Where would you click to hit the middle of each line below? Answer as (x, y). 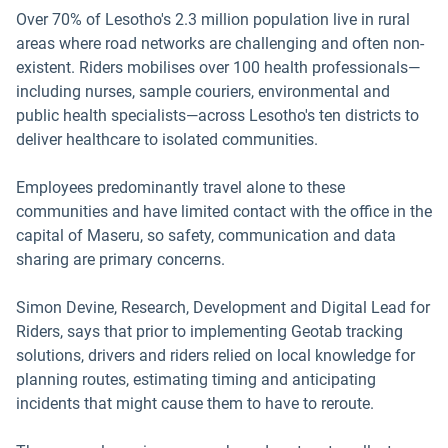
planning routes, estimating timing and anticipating (196, 379)
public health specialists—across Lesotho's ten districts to (217, 115)
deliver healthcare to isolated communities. (169, 139)
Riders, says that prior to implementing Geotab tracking (209, 331)
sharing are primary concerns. (120, 259)
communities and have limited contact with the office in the (224, 211)
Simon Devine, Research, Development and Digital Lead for (223, 307)
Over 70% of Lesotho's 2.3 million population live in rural (213, 19)
